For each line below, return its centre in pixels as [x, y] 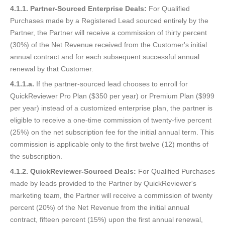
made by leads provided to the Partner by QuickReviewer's [103, 184]
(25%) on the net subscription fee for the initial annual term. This [112, 132]
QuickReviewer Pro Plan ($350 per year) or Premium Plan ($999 [112, 96]
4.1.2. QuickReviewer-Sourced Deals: [73, 172]
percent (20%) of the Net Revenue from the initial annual [100, 208]
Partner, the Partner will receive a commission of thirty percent [108, 33]
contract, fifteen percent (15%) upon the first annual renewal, [106, 220]
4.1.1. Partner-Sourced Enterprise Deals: [78, 9]
